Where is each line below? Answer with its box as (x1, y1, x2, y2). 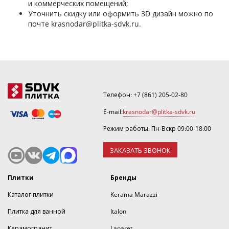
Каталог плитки (8, 190, 54, 199)
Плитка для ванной (8, 207, 65, 216)
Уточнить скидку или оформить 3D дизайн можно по (28, 9, 213, 18)
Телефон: (103, 90, 133, 99)
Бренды (110, 173, 136, 182)
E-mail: (103, 107, 123, 116)
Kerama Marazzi (110, 190, 157, 199)
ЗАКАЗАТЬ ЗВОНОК (109, 145, 171, 155)
